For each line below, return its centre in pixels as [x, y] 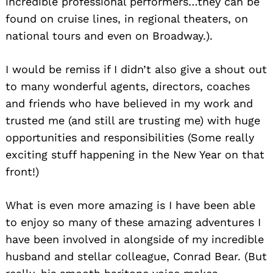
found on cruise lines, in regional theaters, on [127, 18]
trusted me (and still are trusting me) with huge [133, 120]
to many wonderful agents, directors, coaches [128, 86]
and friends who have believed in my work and [129, 103]
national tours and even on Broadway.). [109, 35]
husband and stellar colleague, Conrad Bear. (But [136, 256]
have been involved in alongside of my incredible [135, 239]
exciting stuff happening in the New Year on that [135, 154]
